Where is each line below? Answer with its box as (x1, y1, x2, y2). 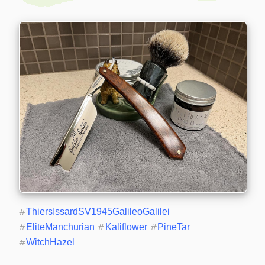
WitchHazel (26, 237, 75, 247)
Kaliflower (105, 221, 147, 232)
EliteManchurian (26, 221, 95, 232)
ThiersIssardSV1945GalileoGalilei (26, 206, 170, 216)
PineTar (157, 221, 190, 232)
